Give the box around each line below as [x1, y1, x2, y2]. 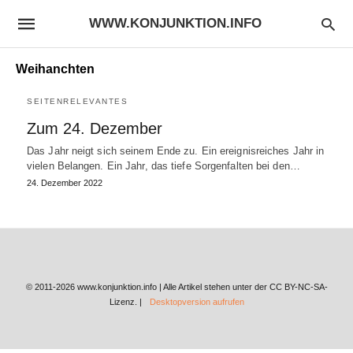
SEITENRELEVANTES [27, 97, 128, 106]
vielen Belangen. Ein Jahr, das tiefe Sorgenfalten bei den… [27, 160, 300, 172]
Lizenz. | [109, 297, 142, 307]
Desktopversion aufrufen [149, 297, 244, 307]
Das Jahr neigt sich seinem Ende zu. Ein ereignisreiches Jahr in [27, 145, 325, 157]
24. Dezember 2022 [27, 178, 102, 188]
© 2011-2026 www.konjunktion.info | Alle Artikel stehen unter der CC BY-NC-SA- [25, 282, 328, 292]
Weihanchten [16, 62, 95, 76]
